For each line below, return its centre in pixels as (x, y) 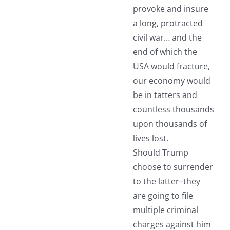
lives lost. (150, 138)
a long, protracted (168, 23)
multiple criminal (165, 210)
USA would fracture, (171, 66)
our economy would (171, 81)
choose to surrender (173, 167)
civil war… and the (167, 38)
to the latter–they (166, 181)
